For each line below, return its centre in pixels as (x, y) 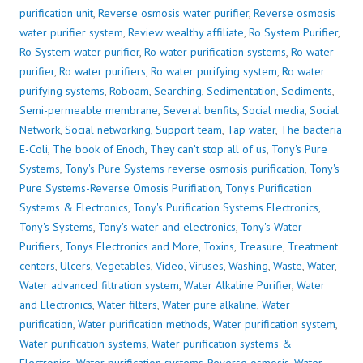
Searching (178, 91)
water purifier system (71, 33)
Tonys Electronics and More (132, 247)
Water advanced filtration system (99, 286)
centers (37, 266)
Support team (189, 130)
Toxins (219, 247)
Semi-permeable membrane (89, 111)
